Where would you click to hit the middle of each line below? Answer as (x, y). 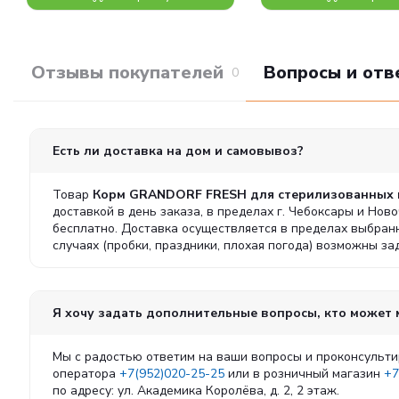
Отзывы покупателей (127, 73)
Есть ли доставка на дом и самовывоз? (178, 151)
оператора (86, 374)
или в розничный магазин (304, 374)
